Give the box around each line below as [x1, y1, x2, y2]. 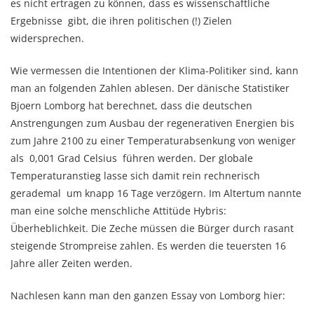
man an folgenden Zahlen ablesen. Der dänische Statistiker [11, 81, 289, 95]
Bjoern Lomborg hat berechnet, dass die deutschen [11, 99, 252, 112]
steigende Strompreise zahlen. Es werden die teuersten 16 [11, 239, 286, 252]
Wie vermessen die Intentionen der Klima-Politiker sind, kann [11, 64, 299, 77]
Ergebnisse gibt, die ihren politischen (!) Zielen [11, 14, 235, 27]
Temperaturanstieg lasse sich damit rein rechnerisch [11, 169, 260, 182]
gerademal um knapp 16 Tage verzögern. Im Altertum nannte [11, 186, 301, 200]
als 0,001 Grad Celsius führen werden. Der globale [11, 151, 253, 165]
